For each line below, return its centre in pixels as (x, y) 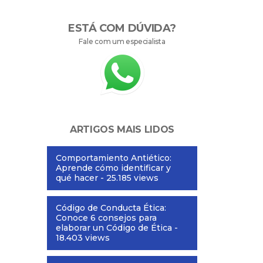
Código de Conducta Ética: (111, 208)
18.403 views (83, 237)
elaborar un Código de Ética (114, 227)
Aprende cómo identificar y (113, 168)
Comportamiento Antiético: (114, 158)
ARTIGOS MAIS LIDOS (122, 129)
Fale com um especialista (122, 41)
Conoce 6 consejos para (106, 218)
